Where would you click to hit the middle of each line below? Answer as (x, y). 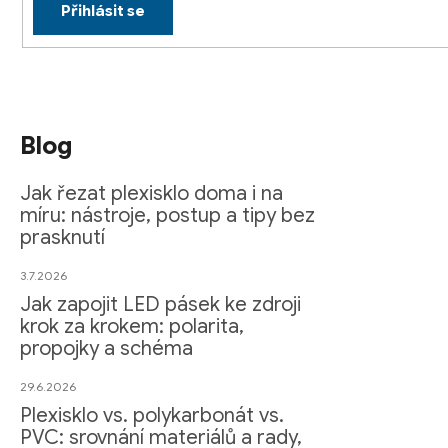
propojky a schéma (106, 349)
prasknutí (62, 238)
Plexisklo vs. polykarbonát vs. (152, 416)
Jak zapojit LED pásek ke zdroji (160, 305)
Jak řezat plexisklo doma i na (151, 194)
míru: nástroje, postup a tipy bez (167, 216)
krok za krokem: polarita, (132, 327)
